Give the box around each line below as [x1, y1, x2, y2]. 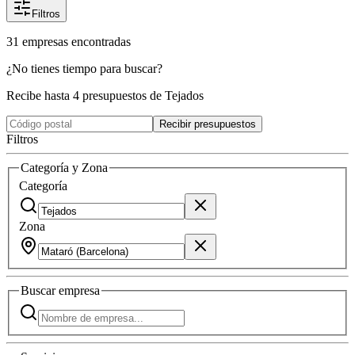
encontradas [71, 34, 131, 48]
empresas [22, 34, 68, 48]
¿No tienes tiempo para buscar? [6, 61, 162, 75]
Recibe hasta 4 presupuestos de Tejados [6, 88, 204, 102]
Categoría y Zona [21, 160, 108, 174]
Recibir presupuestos [159, 117, 256, 130]
